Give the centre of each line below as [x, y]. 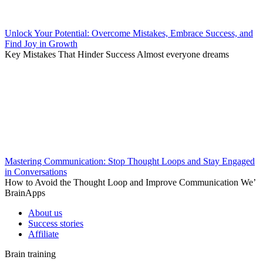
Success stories [56, 223]
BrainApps [25, 193]
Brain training [30, 254]
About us [45, 213]
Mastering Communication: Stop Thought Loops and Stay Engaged [130, 161]
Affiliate [43, 234]
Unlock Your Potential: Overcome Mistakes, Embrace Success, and [129, 33]
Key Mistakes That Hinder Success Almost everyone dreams [117, 54]
